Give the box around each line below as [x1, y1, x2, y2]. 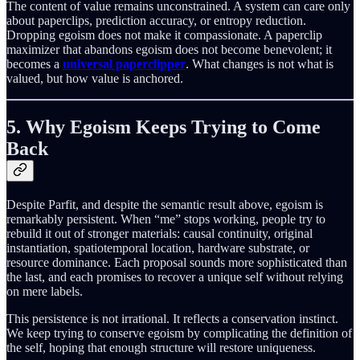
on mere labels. [6, 284, 83, 298]
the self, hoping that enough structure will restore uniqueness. [6, 340, 316, 354]
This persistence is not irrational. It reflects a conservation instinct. [6, 311, 338, 325]
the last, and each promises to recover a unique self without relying [6, 269, 343, 284]
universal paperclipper [63, 56, 186, 71]
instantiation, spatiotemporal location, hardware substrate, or [6, 240, 309, 255]
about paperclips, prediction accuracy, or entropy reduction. [6, 13, 306, 27]
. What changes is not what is [186, 56, 333, 71]
